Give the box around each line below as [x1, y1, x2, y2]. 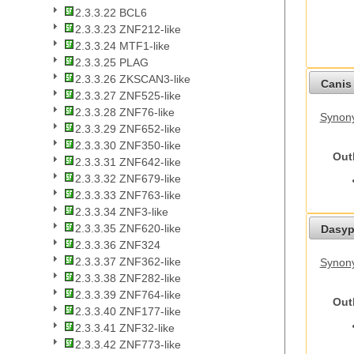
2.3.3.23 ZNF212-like [75, 23, 181, 36]
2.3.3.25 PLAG [75, 56, 149, 70]
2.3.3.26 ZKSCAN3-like [75, 73, 190, 86]
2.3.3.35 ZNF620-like [75, 222, 181, 235]
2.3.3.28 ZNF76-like [75, 106, 175, 119]
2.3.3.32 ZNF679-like [75, 172, 181, 186]
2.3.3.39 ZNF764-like [75, 288, 181, 302]
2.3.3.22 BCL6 [75, 6, 147, 20]
